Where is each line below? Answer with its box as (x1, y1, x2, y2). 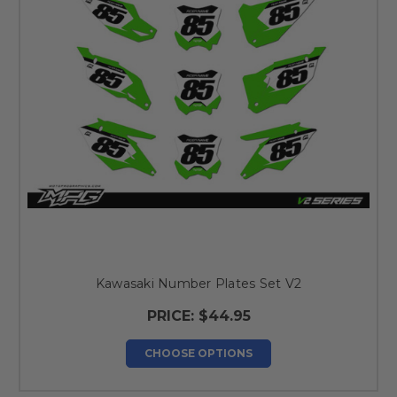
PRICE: (146, 307, 198, 324)
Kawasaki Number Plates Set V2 (95, 275, 302, 292)
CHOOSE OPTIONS (144, 346, 253, 360)
